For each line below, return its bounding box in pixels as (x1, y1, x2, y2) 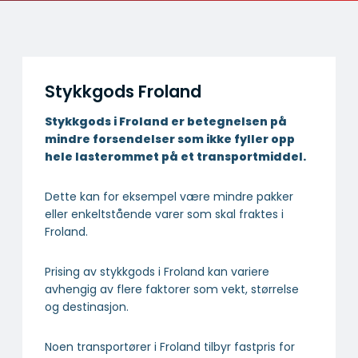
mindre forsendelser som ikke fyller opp (45, 130, 295, 147)
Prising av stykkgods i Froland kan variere (45, 263, 269, 280)
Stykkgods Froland (45, 80, 201, 104)
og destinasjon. (45, 298, 129, 315)
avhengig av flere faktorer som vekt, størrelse (45, 280, 299, 297)
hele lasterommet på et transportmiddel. (45, 148, 306, 165)
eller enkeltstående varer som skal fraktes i (45, 205, 284, 222)
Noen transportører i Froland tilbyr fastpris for (45, 338, 295, 355)
